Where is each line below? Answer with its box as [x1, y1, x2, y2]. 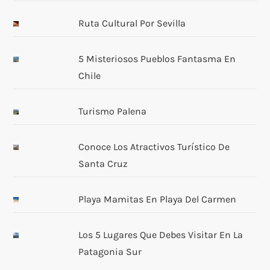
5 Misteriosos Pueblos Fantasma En [78, 52, 236, 64]
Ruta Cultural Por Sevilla [78, 17, 186, 29]
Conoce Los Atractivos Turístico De [78, 140, 230, 152]
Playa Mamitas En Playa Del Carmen [78, 193, 236, 205]
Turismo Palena [78, 105, 146, 117]
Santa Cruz [78, 157, 128, 169]
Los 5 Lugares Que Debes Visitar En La [78, 228, 243, 240]
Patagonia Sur [78, 245, 142, 257]
